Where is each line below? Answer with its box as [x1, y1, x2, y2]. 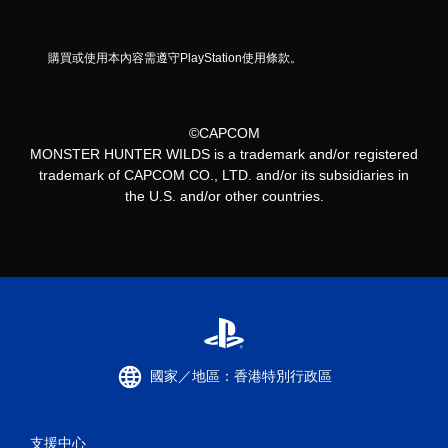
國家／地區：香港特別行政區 [150, 368, 332, 385]
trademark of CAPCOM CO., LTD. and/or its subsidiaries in [39, 166, 409, 183]
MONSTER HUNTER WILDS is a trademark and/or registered [30, 145, 418, 162]
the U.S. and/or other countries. [124, 187, 324, 204]
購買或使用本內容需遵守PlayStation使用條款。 [48, 50, 302, 65]
